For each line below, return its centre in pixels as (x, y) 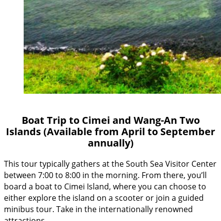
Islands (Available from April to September (110, 132)
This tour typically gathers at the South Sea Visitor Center (110, 164)
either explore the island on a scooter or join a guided (104, 198)
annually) (110, 143)
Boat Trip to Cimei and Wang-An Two (110, 120)
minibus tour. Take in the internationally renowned (98, 209)
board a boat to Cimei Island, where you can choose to (105, 186)
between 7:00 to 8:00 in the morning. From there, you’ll (105, 175)
